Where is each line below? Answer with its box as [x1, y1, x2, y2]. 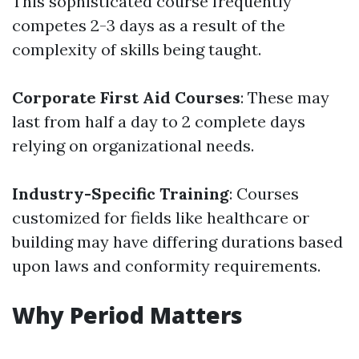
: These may [240, 87, 329, 107]
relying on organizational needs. [12, 135, 254, 155]
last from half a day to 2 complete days [12, 111, 305, 131]
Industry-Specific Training [12, 184, 229, 204]
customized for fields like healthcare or [12, 208, 309, 228]
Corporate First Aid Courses [12, 87, 240, 107]
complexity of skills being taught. [12, 39, 261, 59]
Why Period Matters [12, 300, 243, 330]
